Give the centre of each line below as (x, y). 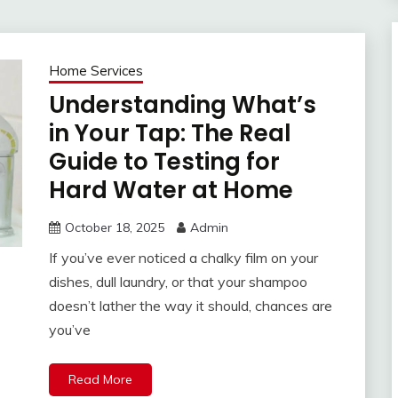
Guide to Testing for (164, 162)
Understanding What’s (182, 105)
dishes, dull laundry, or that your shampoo (178, 282)
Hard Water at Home (171, 191)
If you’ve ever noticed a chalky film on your (183, 258)
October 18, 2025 (114, 228)
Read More (100, 380)
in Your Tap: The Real (170, 134)
